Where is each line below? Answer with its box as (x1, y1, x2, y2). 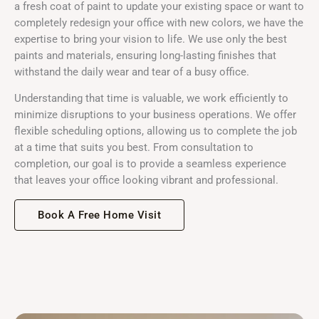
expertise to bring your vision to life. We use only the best (14, 32, 287, 46)
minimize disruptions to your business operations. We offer (14, 108, 296, 122)
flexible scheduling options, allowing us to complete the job (14, 125, 297, 138)
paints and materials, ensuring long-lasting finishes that (14, 48, 276, 62)
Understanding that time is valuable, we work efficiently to (14, 92, 288, 105)
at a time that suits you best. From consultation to (14, 141, 253, 155)
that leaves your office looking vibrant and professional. (14, 174, 278, 187)
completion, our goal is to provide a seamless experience (14, 157, 286, 171)
